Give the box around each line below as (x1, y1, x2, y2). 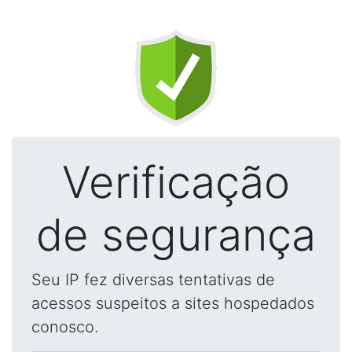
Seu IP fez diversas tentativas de (31, 270, 275, 289)
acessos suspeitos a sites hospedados (31, 294, 314, 313)
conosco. (31, 317, 98, 336)
